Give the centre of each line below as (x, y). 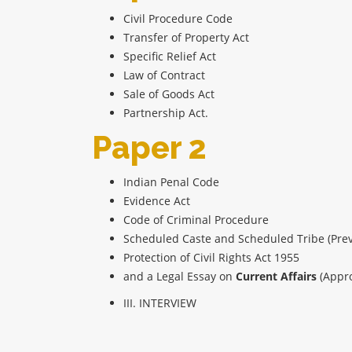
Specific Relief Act (170, 57)
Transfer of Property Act (186, 38)
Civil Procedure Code (178, 19)
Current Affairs (276, 277)
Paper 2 (149, 148)
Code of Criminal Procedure (196, 220)
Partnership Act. (167, 113)
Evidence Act (157, 201)
